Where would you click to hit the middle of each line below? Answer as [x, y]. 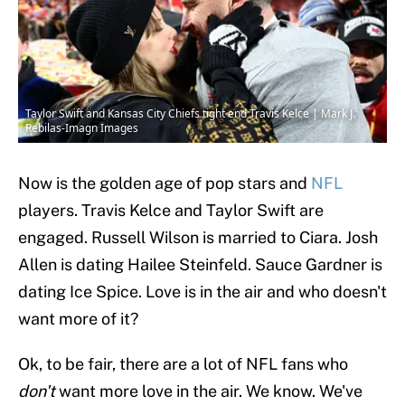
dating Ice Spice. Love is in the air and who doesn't [202, 292]
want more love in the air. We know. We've [209, 391]
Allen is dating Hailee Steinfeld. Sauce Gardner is [200, 265]
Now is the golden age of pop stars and [165, 184]
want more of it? [78, 319]
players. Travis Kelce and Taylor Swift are [171, 211]
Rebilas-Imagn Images [82, 128]
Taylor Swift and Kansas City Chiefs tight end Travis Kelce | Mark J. [190, 114]
